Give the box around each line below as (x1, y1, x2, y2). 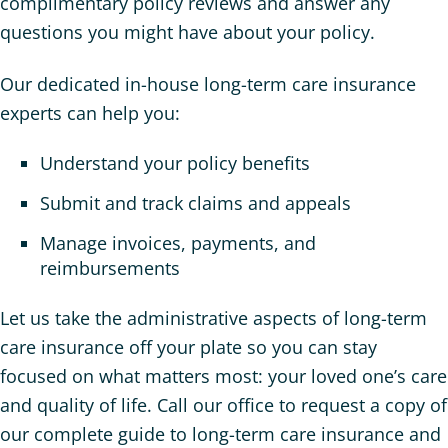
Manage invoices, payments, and (40, 231, 316, 256)
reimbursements (40, 256, 185, 281)
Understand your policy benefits (40, 151, 315, 176)
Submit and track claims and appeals (40, 191, 356, 216)
